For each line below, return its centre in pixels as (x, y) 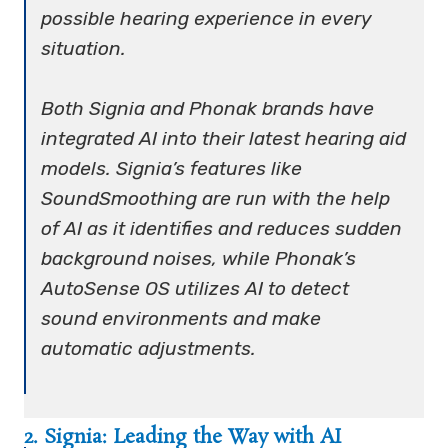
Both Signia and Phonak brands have (208, 108)
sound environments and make (181, 318)
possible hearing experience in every (207, 18)
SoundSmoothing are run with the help (216, 198)
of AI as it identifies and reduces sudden (222, 228)
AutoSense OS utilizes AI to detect (195, 288)
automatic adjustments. (149, 348)
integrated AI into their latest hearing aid (224, 138)
